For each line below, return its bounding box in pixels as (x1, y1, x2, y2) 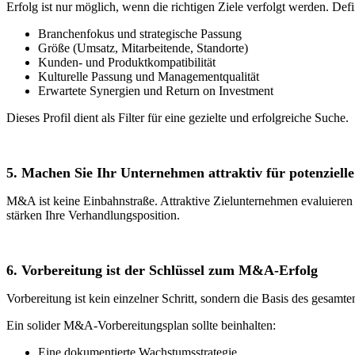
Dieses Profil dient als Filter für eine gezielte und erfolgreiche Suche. (6, 110, 349, 124)
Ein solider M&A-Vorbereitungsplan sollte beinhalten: (6, 318, 276, 332)
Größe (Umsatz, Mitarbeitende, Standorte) (38, 40, 248, 55)
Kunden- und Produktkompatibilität (38, 55, 216, 69)
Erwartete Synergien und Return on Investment (38, 83, 273, 97)
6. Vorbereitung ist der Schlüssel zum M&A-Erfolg (6, 261, 318, 278)
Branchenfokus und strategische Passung (38, 26, 242, 40)
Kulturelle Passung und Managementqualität (38, 69, 259, 83)
